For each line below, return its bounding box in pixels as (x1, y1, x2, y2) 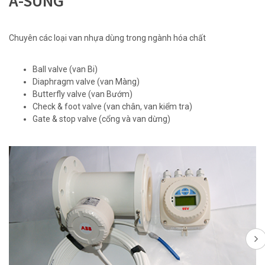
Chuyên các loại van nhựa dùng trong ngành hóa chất (9, 33, 206, 43)
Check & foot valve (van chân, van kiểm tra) (33, 102, 192, 111)
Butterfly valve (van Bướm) (33, 89, 132, 99)
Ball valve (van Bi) (33, 64, 98, 74)
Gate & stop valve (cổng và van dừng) (33, 114, 170, 124)
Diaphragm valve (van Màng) (33, 77, 140, 86)
